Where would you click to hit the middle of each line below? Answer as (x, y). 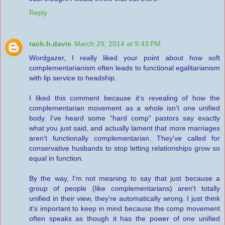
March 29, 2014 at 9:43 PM (118, 43)
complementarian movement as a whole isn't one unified (125, 108)
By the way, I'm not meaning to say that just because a (125, 178)
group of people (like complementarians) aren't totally (125, 188)
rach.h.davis (50, 43)
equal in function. (56, 158)
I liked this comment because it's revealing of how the (125, 98)
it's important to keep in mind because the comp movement (125, 208)
